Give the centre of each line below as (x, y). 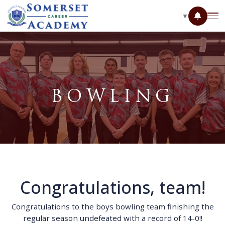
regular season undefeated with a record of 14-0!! (113, 218)
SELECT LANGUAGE (152, 16)
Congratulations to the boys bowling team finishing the (113, 206)
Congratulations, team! (113, 187)
